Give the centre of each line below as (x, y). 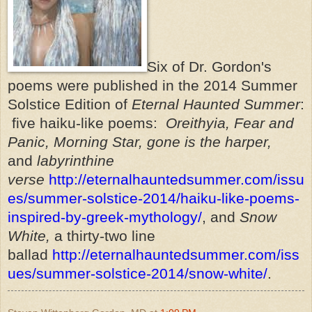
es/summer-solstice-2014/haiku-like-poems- (154, 198)
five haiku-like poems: (87, 123)
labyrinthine (73, 161)
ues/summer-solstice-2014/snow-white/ (138, 273)
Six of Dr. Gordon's (209, 67)
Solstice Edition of (70, 104)
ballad (30, 255)
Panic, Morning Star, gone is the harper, (140, 142)
